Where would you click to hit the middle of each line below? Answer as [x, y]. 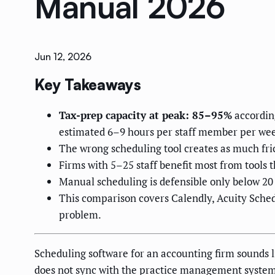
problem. [80, 215]
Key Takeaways [88, 85]
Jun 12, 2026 [63, 57]
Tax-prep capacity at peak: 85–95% [145, 115]
